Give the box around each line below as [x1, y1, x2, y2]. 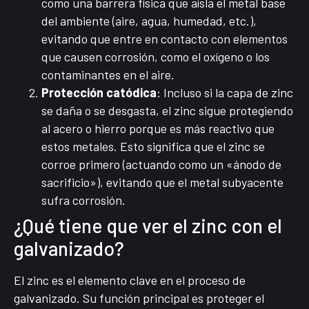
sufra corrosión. [41, 192, 126, 208]
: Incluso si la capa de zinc [157, 85, 293, 101]
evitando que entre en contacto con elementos [41, 31, 288, 47]
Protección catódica [41, 85, 157, 101]
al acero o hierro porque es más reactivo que [41, 121, 275, 137]
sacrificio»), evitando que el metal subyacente [41, 175, 283, 190]
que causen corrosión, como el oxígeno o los [41, 49, 270, 65]
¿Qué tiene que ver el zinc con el [14, 214, 282, 238]
